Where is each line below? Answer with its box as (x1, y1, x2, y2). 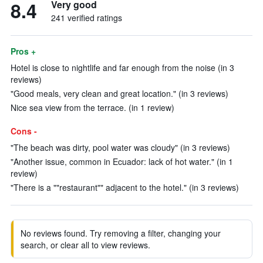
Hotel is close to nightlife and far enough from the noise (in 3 (11, 62, 234, 73)
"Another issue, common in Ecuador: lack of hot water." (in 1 (11, 156, 233, 167)
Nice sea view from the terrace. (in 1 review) (11, 102, 174, 113)
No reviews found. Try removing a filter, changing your (21, 227, 221, 239)
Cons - (11, 125, 37, 137)
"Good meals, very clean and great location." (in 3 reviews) (11, 87, 228, 99)
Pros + (11, 45, 36, 57)
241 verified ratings (51, 12, 122, 23)
